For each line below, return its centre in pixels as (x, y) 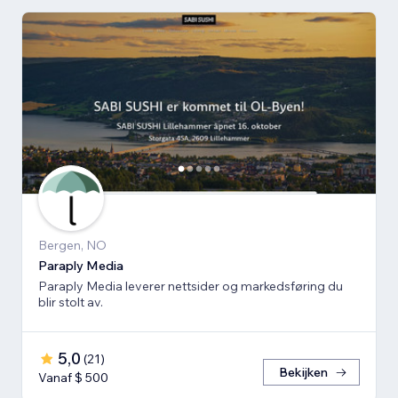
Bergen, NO (72, 245)
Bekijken (303, 372)
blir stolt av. (71, 302)
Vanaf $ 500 (73, 377)
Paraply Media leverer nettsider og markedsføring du (191, 286)
